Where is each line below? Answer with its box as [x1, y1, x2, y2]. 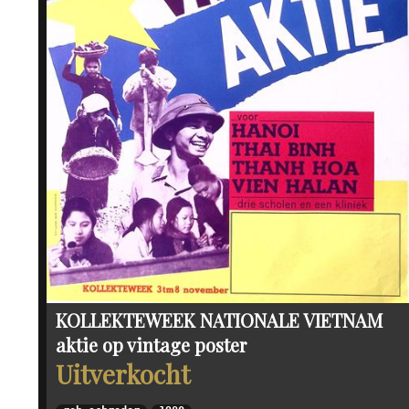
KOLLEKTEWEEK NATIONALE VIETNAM [56, 308, 383, 333]
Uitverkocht [56, 357, 190, 392]
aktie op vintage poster [56, 332, 246, 358]
